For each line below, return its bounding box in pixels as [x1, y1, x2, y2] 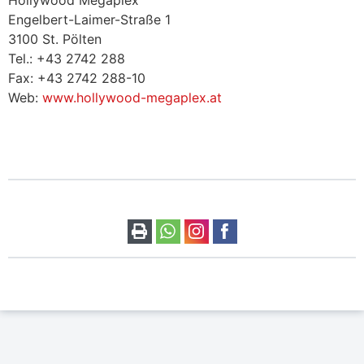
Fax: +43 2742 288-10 [8, 69, 145, 86]
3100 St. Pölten [8, 30, 102, 47]
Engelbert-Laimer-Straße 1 [8, 11, 171, 28]
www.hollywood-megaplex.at [42, 89, 222, 106]
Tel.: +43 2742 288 [8, 50, 125, 67]
